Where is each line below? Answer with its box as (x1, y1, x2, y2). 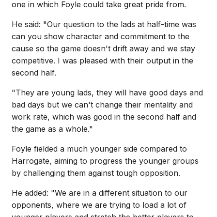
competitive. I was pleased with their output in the (12, 56, 193, 65)
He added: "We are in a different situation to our (12, 188, 187, 198)
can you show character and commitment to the (12, 31, 189, 41)
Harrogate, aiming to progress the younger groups (12, 156, 199, 166)
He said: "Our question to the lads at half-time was (12, 19, 196, 29)
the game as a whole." (12, 124, 93, 134)
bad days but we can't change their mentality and (12, 100, 193, 109)
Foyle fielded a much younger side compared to (12, 144, 187, 154)
